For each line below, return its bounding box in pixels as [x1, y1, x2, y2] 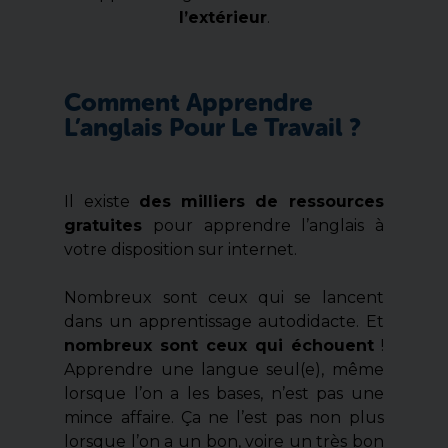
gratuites [64, 216, 143, 236]
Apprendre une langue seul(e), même [64, 360, 384, 380]
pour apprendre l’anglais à [142, 216, 384, 236]
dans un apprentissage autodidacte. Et [64, 312, 384, 332]
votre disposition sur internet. [64, 240, 298, 260]
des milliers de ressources [138, 192, 384, 212]
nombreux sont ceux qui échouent [64, 336, 374, 356]
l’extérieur [178, 8, 267, 28]
